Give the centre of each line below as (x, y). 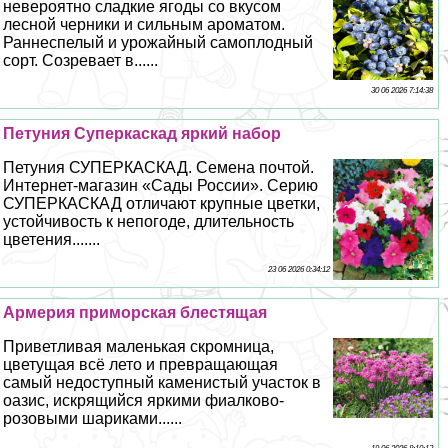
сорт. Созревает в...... (81, 61)
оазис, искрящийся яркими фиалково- (144, 401)
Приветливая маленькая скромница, (139, 347)
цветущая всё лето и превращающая (141, 365)
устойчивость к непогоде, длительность (149, 222)
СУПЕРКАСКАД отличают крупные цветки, (162, 204)
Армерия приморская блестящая (137, 313)
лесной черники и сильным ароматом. (144, 25)
